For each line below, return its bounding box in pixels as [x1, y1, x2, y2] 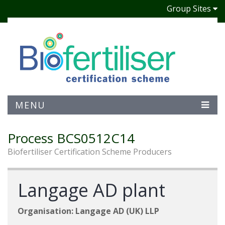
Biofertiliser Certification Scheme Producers [8, 146, 172, 157]
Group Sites [167, 3, 211, 14]
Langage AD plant [18, 178, 165, 202]
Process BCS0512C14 [8, 129, 135, 147]
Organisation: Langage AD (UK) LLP [18, 205, 159, 216]
